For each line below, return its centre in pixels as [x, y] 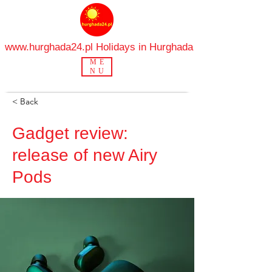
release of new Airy [85, 155]
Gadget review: [70, 133]
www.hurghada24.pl [49, 47]
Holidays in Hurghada [143, 47]
